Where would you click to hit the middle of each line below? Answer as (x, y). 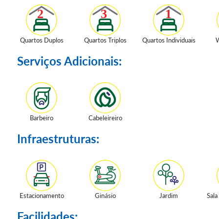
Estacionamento (42, 196)
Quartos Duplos (42, 40)
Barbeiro (42, 118)
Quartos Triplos (105, 40)
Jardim (169, 196)
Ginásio (105, 196)
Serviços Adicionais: (69, 61)
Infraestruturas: (58, 139)
